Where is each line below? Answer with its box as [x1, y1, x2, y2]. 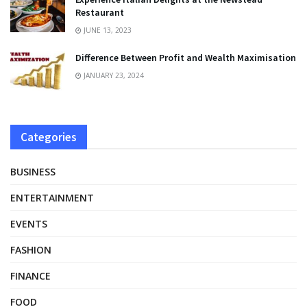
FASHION [10, 243, 51, 256]
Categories [21, 129, 77, 145]
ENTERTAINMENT [10, 191, 94, 204]
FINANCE [10, 269, 51, 282]
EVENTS [10, 217, 47, 230]
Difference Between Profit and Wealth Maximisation [75, 51, 296, 64]
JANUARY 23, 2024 [82, 70, 144, 80]
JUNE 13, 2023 [82, 25, 132, 35]
